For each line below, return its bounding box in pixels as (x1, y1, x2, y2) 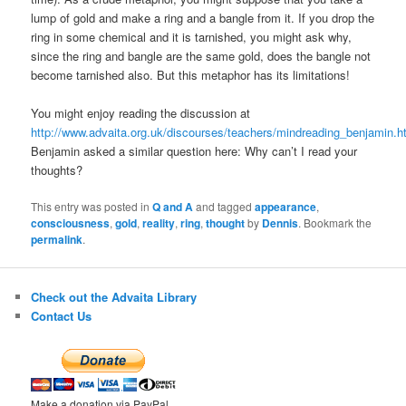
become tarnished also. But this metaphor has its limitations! (31, 66, 351, 84)
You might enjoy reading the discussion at (31, 104, 251, 122)
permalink (31, 231, 83, 248)
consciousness (31, 215, 111, 232)
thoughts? (31, 161, 83, 179)
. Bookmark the (298, 215, 372, 231)
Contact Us (31, 306, 92, 324)
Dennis (262, 215, 299, 232)
